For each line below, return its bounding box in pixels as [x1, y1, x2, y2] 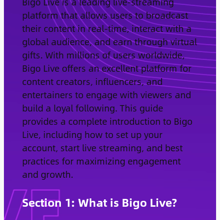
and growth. [22, 167, 73, 181]
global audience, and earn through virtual [22, 34, 197, 48]
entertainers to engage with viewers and [22, 87, 191, 101]
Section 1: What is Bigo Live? [22, 193, 177, 211]
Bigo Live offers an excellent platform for [22, 61, 192, 75]
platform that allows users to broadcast [22, 8, 188, 22]
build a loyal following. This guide [22, 101, 163, 114]
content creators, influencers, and [22, 74, 163, 88]
